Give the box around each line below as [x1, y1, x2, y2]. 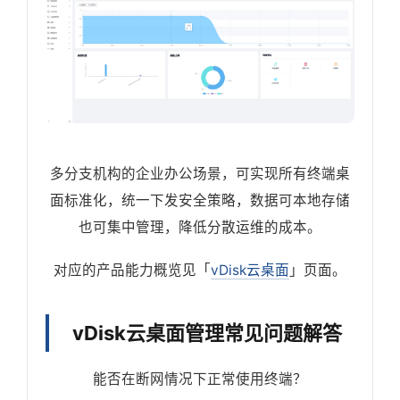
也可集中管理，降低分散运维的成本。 [79, 218, 321, 236]
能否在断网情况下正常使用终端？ [93, 370, 307, 387]
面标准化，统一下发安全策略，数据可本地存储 [50, 191, 350, 209]
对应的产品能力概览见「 [54, 261, 211, 279]
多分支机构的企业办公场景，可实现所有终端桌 [50, 164, 350, 182]
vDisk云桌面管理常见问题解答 [72, 321, 342, 345]
